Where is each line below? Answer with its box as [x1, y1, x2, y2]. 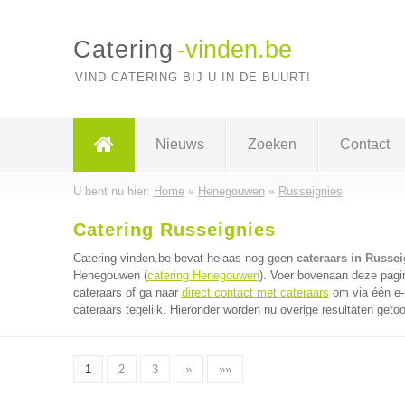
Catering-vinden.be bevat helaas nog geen [72, 251, 297, 265]
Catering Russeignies [72, 220, 276, 240]
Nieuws [155, 137, 204, 152]
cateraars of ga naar [72, 286, 182, 299]
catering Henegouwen [146, 268, 259, 282]
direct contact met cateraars [181, 286, 329, 299]
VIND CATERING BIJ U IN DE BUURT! [74, 71, 311, 84]
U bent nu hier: [72, 184, 154, 198]
